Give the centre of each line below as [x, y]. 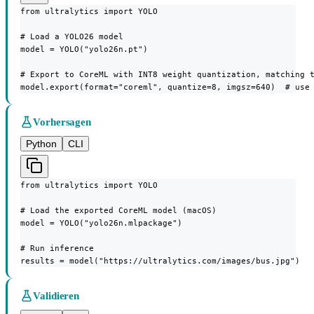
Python [41, 144]
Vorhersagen [62, 122]
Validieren [56, 296]
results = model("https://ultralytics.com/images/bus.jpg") [160, 261]
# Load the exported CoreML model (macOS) [118, 211]
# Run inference [57, 248]
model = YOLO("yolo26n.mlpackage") [101, 223]
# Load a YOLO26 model [72, 37]
